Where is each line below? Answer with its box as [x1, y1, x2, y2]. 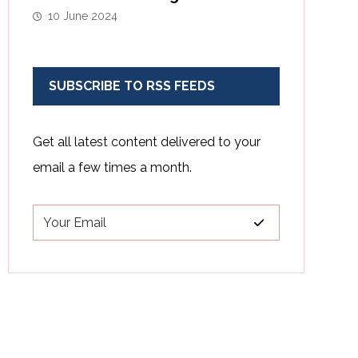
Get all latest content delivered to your [32, 134, 261, 149]
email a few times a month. [32, 160, 192, 175]
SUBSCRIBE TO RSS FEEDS [48, 78, 215, 93]
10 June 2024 [47, 10, 117, 22]
